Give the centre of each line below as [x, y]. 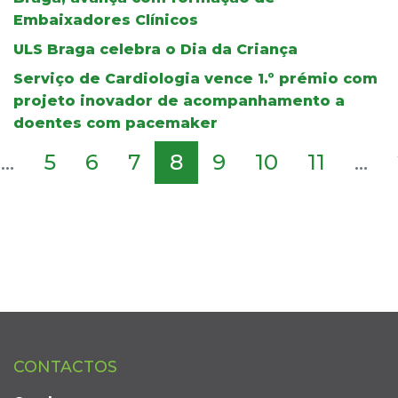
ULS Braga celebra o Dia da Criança [155, 49]
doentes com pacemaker [115, 123]
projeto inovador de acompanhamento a [179, 100]
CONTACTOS [65, 366]
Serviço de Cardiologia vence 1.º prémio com [195, 78]
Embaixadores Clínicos [106, 20]
